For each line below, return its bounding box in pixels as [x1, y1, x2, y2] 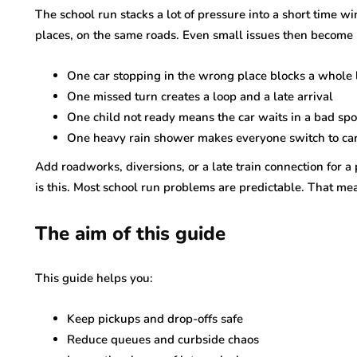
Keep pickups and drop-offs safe [67, 311, 243, 327]
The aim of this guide [35, 221, 226, 246]
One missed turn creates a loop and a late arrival [67, 88, 333, 104]
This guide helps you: [35, 270, 153, 286]
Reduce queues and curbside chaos [67, 331, 259, 347]
